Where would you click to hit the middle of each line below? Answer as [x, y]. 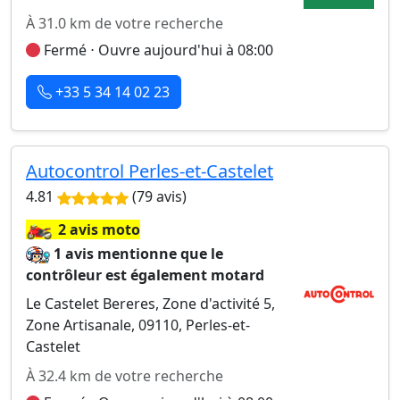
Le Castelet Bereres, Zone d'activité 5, [150, 304]
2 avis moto [99, 229]
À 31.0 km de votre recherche [125, 23]
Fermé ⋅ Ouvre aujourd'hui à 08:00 [157, 50]
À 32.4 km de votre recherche [125, 376]
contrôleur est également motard [145, 275]
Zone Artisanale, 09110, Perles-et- [138, 325]
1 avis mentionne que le [139, 254]
